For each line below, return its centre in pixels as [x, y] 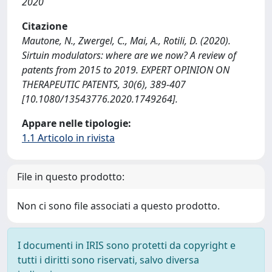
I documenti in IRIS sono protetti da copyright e [127, 245]
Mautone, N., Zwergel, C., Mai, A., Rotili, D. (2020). [126, 41]
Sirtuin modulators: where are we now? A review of [129, 55]
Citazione [45, 26]
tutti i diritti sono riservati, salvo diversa [108, 260]
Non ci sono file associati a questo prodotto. [118, 206]
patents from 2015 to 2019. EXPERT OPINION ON [126, 70]
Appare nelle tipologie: [76, 123]
